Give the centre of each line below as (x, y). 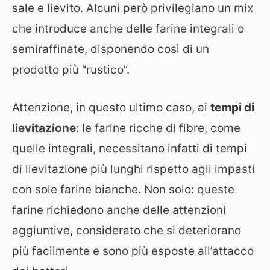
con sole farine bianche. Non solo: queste (123, 189)
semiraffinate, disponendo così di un (111, 49)
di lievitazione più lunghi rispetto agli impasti (133, 169)
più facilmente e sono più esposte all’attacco (133, 251)
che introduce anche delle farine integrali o (128, 29)
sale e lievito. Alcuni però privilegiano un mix (133, 8)
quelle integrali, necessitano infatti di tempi (130, 148)
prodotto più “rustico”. (71, 70)
